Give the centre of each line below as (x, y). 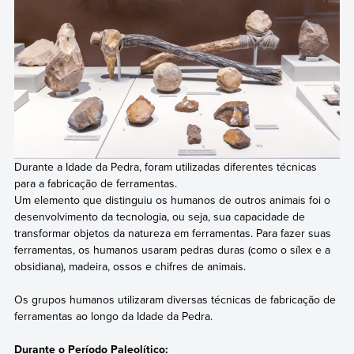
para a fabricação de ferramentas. (95, 183)
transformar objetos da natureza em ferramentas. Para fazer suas (172, 233)
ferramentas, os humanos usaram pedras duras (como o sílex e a (172, 249)
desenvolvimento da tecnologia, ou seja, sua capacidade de (159, 216)
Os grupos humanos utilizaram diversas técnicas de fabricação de (175, 300)
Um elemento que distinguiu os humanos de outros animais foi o (172, 200)
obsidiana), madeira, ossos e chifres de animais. (130, 266)
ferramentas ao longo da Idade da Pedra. (113, 316)
